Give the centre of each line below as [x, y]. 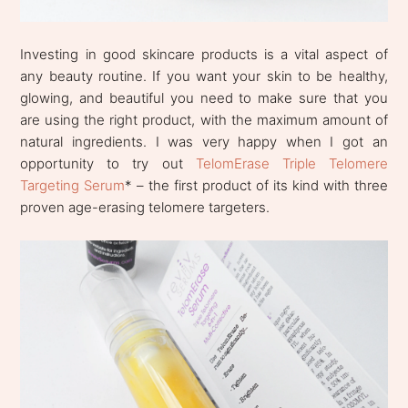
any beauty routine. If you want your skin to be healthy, [204, 76]
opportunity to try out [108, 163]
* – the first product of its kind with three [256, 185]
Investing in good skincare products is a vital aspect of [204, 54]
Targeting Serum [73, 185]
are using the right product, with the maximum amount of [204, 120]
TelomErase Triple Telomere [291, 163]
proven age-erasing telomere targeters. [147, 207]
